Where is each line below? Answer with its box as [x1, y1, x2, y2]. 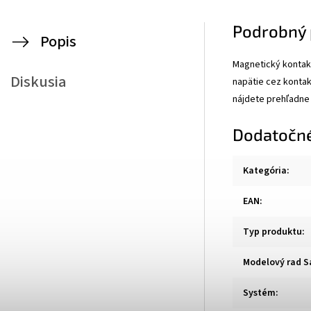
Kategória [243, 163, 287, 178]
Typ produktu [243, 224, 302, 239]
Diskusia [10, 71, 67, 93]
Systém [243, 285, 276, 300]
